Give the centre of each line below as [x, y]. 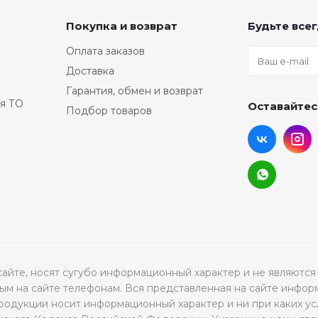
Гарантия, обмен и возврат [135, 91]
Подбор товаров [109, 111]
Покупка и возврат [122, 26]
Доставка [90, 71]
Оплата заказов [105, 51]
